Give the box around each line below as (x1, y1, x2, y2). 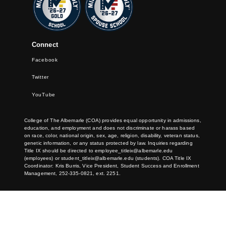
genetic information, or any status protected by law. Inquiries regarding (24, 140, 193, 146)
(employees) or (24, 155, 61, 161)
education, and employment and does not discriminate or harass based (24, 125, 195, 131)
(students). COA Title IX (133, 155, 192, 161)
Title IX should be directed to (24, 147, 95, 153)
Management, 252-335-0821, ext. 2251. (24, 170, 121, 176)
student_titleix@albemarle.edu (61, 155, 134, 161)
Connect (31, 41, 58, 49)
